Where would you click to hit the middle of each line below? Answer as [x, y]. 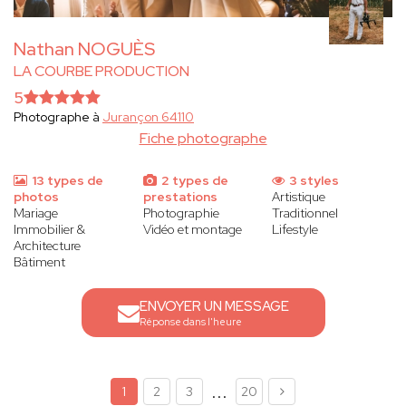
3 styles [313, 181]
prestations [180, 197]
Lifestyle [295, 230]
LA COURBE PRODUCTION [101, 72]
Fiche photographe [203, 139]
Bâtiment [39, 262]
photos [36, 197]
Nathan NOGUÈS [84, 49]
